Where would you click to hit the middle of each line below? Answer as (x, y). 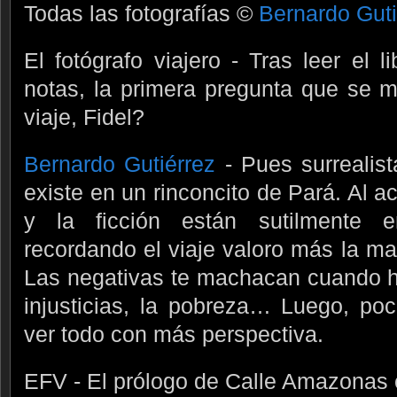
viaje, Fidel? (84, 117)
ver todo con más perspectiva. (174, 334)
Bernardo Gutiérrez (120, 163)
